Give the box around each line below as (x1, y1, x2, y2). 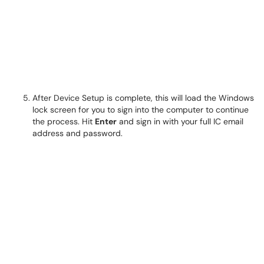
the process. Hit (32, 116, 95, 127)
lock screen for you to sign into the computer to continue (32, 104, 249, 115)
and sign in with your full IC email (117, 116, 243, 127)
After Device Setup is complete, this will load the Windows (32, 93, 254, 103)
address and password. (32, 128, 123, 138)
